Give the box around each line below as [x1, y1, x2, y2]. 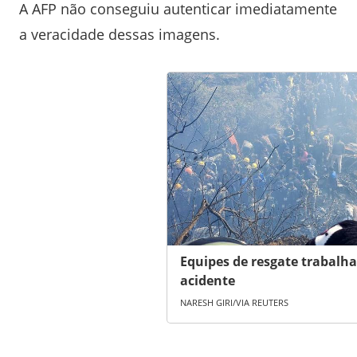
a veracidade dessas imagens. [19, 24, 220, 44]
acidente [179, 272, 235, 290]
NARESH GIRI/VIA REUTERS [179, 296, 288, 309]
